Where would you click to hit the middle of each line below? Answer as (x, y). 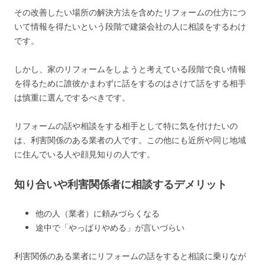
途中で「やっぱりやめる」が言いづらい (110, 227)
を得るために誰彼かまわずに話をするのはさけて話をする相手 (130, 83)
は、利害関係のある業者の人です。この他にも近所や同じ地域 (130, 140)
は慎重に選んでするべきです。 (72, 97)
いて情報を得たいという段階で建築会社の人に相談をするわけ (130, 26)
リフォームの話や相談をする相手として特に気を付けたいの (126, 126)
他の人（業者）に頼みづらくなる (98, 213)
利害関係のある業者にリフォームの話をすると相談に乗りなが (130, 256)
